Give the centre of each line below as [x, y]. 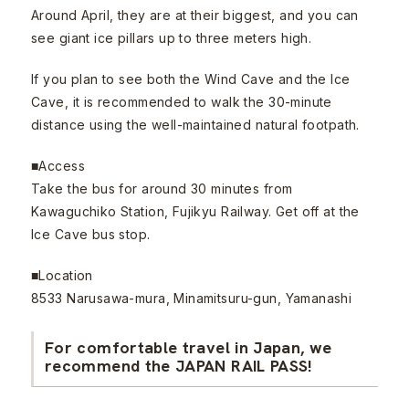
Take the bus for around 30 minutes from [162, 189]
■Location [62, 276]
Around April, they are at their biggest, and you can [195, 16]
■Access [58, 166]
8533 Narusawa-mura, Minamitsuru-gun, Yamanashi [192, 299]
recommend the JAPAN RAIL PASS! [179, 366]
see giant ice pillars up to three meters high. [172, 38]
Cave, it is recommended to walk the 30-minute [182, 102]
